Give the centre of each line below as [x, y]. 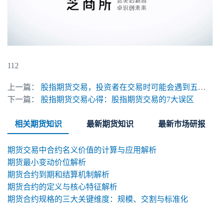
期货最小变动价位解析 [47, 163]
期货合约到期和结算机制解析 [58, 175]
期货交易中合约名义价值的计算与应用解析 [82, 150]
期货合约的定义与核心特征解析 [62, 187]
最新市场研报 [182, 124]
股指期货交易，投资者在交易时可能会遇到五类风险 [119, 87]
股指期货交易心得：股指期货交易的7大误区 [117, 100]
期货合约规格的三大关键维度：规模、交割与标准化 [98, 199]
